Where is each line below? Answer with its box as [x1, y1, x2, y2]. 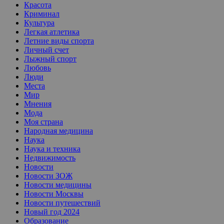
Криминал [24, 9, 59, 18]
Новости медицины [24, 180, 91, 189]
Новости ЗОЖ [24, 171, 72, 180]
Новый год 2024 [24, 207, 79, 216]
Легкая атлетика [24, 27, 79, 36]
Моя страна [24, 117, 63, 126]
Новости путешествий [24, 198, 100, 207]
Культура [24, 18, 54, 27]
